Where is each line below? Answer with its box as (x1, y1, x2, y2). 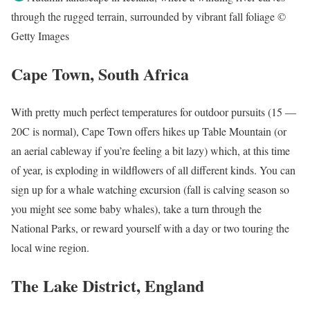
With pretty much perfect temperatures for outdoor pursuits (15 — (11, 104, 296, 120)
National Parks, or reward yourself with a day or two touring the (11, 221, 289, 236)
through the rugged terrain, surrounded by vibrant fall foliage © (11, 9, 286, 24)
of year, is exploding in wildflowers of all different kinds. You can (11, 163, 295, 178)
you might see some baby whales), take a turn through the (11, 201, 262, 217)
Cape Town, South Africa (11, 62, 189, 86)
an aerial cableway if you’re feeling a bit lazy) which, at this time (11, 143, 290, 158)
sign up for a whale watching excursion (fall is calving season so (11, 182, 289, 197)
